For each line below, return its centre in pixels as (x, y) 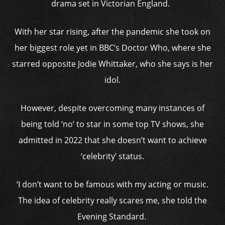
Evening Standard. (113, 216)
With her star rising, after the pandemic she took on (113, 32)
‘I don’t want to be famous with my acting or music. (113, 184)
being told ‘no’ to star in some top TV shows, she (113, 124)
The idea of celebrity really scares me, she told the (113, 200)
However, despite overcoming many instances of (113, 108)
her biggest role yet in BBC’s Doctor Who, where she (113, 48)
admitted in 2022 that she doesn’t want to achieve (113, 140)
